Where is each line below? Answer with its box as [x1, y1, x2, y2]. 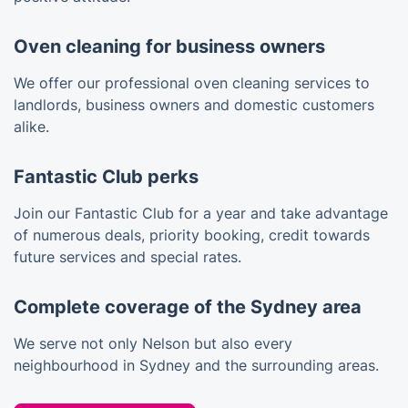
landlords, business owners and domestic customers [14, 95, 374, 114]
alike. [14, 117, 49, 136]
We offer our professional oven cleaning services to [14, 73, 370, 92]
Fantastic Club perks [14, 165, 199, 188]
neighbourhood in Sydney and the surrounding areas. [14, 355, 379, 374]
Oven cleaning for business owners [14, 35, 325, 57]
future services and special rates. [14, 247, 241, 266]
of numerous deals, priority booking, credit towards [14, 225, 370, 244]
